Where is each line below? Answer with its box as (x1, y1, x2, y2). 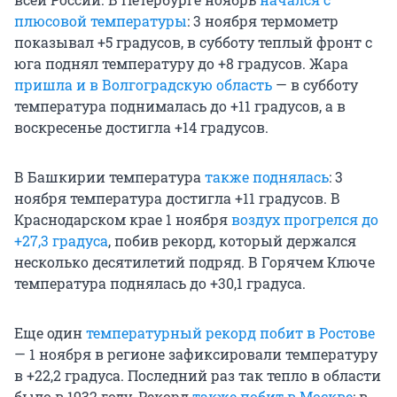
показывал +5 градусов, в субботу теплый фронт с (14, 32, 372, 51)
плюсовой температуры (14, 11, 187, 30)
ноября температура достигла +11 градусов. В (14, 188, 340, 207)
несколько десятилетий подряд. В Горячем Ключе (14, 252, 375, 271)
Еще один (14, 323, 86, 342)
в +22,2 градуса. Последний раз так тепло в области (14, 365, 381, 385)
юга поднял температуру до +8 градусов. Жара (14, 53, 348, 73)
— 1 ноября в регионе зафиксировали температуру (14, 344, 378, 363)
